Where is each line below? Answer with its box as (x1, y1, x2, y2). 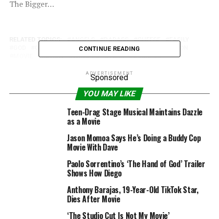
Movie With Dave (66, 141, 118, 153)
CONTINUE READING (79, 45, 140, 52)
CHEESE (137, 36, 160, 43)
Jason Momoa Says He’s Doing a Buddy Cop (66, 132, 201, 144)
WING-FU (72, 52, 100, 60)
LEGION (166, 44, 188, 51)
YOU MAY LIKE (82, 89, 137, 98)
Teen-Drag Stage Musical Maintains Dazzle (66, 106, 203, 118)
